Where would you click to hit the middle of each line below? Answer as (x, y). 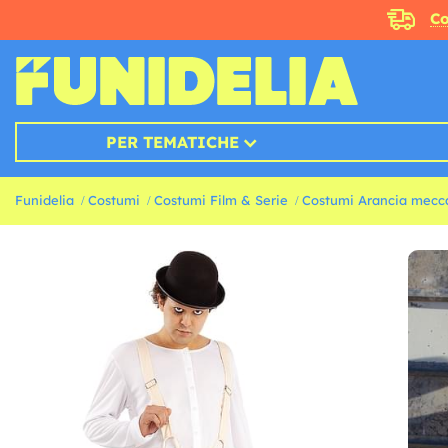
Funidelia (44, 200)
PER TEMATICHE (172, 142)
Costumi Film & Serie (221, 200)
